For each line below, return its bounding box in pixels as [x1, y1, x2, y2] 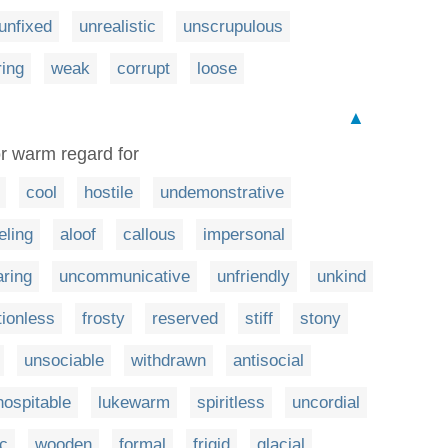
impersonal [203, 224, 285, 244]
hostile [84, 182, 133, 202]
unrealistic [79, 16, 156, 36]
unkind [317, 266, 366, 286]
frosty [82, 308, 125, 328]
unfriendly [217, 266, 290, 286]
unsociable [24, 350, 104, 370]
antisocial [233, 350, 304, 370]
